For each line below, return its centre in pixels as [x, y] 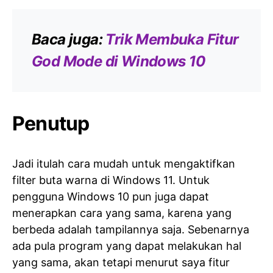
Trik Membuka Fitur [172, 39]
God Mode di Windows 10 [119, 61]
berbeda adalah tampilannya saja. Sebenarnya [131, 229]
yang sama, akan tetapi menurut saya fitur [121, 262]
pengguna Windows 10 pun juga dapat [111, 197]
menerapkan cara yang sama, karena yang [122, 213]
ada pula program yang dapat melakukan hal [127, 246]
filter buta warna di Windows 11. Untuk [111, 180]
